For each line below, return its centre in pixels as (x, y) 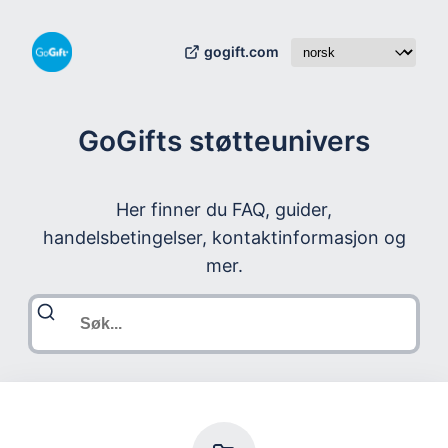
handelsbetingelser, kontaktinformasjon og (224, 237)
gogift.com (241, 51)
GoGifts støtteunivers (224, 140)
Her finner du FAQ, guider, (224, 209)
